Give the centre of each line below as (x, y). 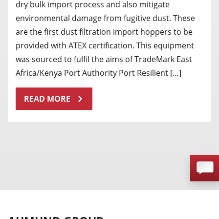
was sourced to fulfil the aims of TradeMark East (104, 59)
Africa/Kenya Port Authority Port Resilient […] (99, 73)
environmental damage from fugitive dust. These (105, 18)
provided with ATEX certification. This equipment (105, 45)
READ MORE (47, 99)
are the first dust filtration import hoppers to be (104, 32)
